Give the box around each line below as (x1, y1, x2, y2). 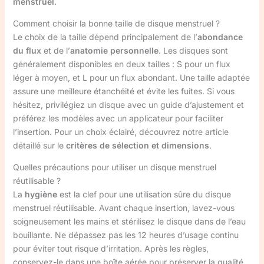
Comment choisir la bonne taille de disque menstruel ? (12, 18, 220, 28)
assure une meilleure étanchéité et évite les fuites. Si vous (12, 86, 235, 96)
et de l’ (41, 45, 70, 55)
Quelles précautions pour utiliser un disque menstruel (12, 162, 216, 172)
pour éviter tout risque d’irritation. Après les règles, (12, 243, 209, 253)
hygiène (24, 189, 57, 199)
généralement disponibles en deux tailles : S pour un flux (12, 59, 230, 69)
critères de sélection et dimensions (65, 140, 209, 150)
